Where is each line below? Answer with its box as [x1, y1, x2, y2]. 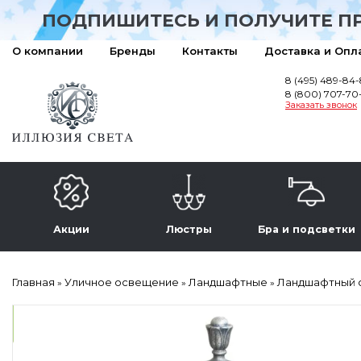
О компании [12, 44, 83, 57]
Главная [12, 276, 57, 288]
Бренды [110, 44, 156, 57]
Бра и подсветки [257, 223, 355, 235]
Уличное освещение [64, 276, 181, 288]
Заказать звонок [285, 99, 357, 110]
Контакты [182, 44, 238, 57]
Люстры [165, 223, 212, 235]
